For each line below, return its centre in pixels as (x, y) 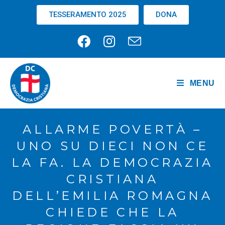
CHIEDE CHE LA (113, 212)
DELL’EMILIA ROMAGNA (113, 196)
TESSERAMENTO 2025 (87, 15)
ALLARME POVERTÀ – (113, 129)
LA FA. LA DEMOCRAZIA (113, 162)
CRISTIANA (113, 179)
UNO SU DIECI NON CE (113, 146)
